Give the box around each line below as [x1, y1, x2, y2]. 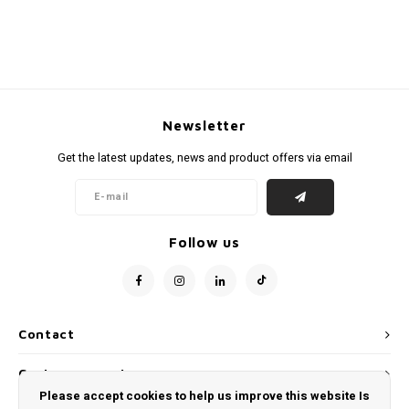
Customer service [18, 366, 142, 382]
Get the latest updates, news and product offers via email [57, 150, 352, 166]
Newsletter [163, 117, 246, 133]
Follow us [169, 234, 240, 251]
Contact [18, 327, 75, 342]
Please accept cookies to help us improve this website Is [39, 387, 370, 404]
